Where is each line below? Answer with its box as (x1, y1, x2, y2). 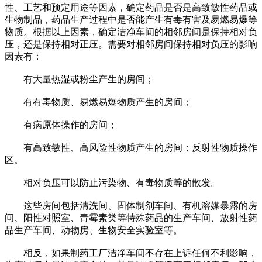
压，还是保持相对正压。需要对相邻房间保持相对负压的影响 (5, 39, 257, 50)
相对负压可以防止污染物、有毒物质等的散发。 (5, 178, 220, 188)
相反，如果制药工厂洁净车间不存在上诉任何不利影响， (5, 248, 257, 258)
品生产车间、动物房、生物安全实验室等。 (5, 225, 182, 236)
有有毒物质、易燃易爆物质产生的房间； (5, 97, 192, 108)
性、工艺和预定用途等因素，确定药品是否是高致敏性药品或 (5, 2, 257, 13)
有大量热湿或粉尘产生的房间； (5, 74, 154, 85)
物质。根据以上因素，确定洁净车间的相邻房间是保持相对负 (5, 27, 257, 37)
